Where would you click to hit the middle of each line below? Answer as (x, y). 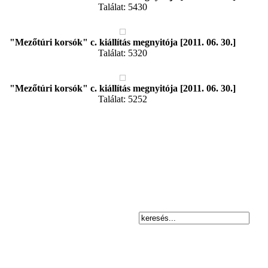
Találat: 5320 (122, 53)
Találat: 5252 (122, 99)
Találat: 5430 (122, 7)
